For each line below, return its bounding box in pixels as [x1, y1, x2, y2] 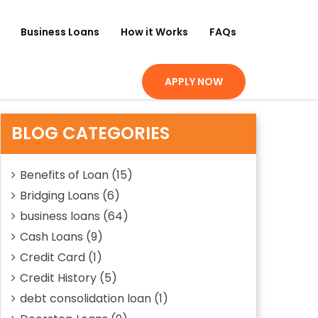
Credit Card [20, 249, 85, 265]
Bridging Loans [20, 187, 99, 204]
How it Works [121, 25, 188, 39]
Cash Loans [20, 229, 83, 245]
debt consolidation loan [20, 290, 151, 307]
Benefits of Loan [20, 167, 109, 183]
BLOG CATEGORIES [11, 121, 170, 145]
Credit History [20, 270, 97, 286]
